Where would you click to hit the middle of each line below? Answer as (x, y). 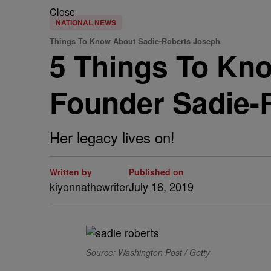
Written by (71, 172)
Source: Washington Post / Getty (148, 252)
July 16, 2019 (161, 186)
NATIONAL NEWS (86, 22)
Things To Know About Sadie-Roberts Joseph (135, 41)
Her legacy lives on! (112, 137)
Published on (156, 172)
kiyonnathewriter (89, 186)
